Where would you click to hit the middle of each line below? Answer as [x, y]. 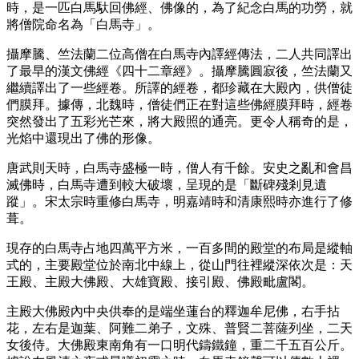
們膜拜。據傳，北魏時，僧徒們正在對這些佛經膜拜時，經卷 [179, 104]
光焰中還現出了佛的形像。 [83, 138]
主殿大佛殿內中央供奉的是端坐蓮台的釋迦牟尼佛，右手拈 [173, 311]
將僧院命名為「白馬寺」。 [83, 24]
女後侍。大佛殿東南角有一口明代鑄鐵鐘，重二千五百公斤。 [179, 345]
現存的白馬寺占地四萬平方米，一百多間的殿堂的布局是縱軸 [179, 248]
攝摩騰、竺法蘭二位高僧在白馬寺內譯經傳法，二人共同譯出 [179, 54]
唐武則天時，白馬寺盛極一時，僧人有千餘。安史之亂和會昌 [179, 167]
